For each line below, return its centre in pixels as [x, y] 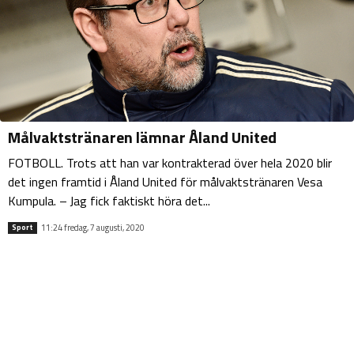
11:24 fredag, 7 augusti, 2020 [93, 227]
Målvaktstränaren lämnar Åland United [142, 137]
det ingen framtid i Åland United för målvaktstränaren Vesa [165, 182]
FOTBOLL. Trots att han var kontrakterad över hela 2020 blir [170, 163]
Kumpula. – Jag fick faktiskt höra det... [109, 201]
